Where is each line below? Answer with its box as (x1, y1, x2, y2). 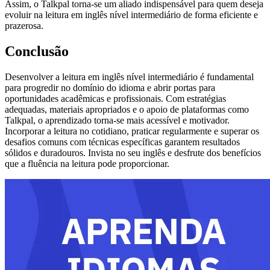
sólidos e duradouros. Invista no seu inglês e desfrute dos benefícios (5, 148, 261, 158)
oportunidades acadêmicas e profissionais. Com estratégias (5, 93, 226, 104)
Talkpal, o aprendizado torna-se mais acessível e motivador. (5, 115, 230, 125)
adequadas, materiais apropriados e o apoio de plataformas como (5, 104, 249, 115)
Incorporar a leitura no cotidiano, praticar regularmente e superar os (5, 126, 259, 136)
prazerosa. (5, 20, 43, 31)
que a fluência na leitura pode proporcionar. (5, 159, 169, 169)
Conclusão (5, 43, 69, 60)
